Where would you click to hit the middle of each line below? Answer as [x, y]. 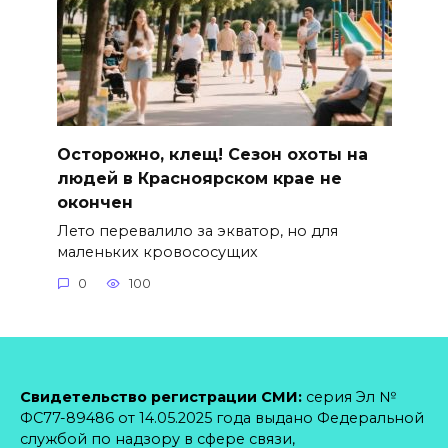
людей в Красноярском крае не [199, 178]
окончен [94, 202]
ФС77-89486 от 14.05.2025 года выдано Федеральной [222, 418]
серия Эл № [349, 397]
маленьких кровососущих [157, 251]
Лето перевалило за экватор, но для [197, 230]
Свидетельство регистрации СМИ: [161, 397]
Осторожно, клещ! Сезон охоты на [212, 154]
